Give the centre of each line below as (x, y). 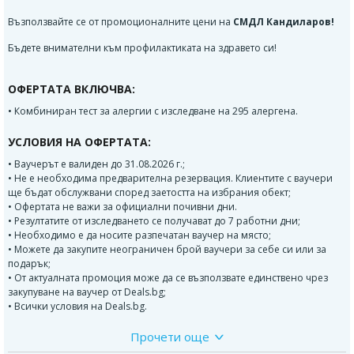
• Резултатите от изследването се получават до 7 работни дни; (154, 221)
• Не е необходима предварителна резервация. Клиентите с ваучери (170, 179)
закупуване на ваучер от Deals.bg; (87, 292)
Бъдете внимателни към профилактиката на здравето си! (142, 48)
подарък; (29, 264)
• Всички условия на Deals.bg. (77, 307)
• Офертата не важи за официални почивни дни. (122, 207)
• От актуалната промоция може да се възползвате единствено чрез (168, 278)
